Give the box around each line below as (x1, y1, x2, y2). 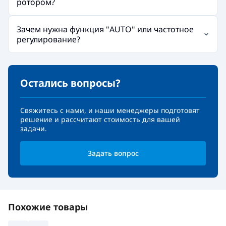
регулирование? (17, 33, 80, 45)
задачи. (20, 123, 47, 133)
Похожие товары (8, 200, 88, 213)
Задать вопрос (87, 148, 139, 158)
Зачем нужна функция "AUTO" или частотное (17, 23, 194, 35)
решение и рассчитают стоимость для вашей (20, 114, 180, 124)
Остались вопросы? (20, 76, 121, 90)
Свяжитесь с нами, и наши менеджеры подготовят (20, 105, 200, 115)
